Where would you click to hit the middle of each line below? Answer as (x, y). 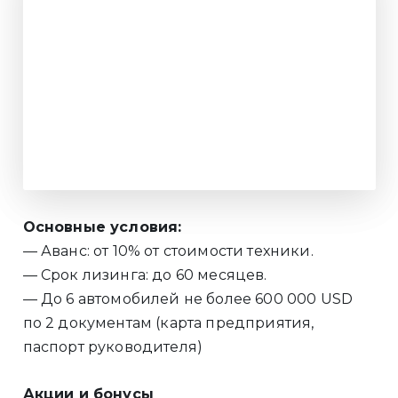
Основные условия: (102, 227)
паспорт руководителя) (113, 347)
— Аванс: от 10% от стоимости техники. (168, 251)
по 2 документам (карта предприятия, (168, 323)
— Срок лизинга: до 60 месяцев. (145, 275)
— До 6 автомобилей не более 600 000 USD (188, 299)
